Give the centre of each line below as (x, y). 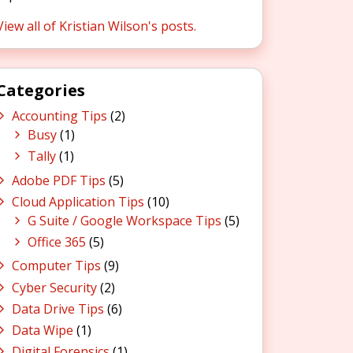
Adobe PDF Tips (59, 180)
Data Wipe (43, 330)
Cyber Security (54, 287)
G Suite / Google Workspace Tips (124, 220)
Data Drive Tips (58, 308)
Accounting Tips (59, 116)
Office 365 (57, 242)
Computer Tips (56, 266)
